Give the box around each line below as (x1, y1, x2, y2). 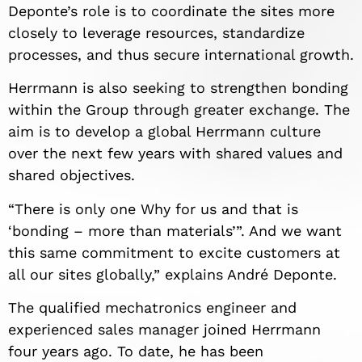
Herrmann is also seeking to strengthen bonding (8, 79, 348, 97)
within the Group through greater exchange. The (8, 101, 350, 119)
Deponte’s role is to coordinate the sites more (8, 2, 335, 19)
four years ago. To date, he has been (8, 343, 263, 360)
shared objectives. (8, 166, 135, 184)
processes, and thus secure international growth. (8, 45, 354, 63)
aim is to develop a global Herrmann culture (8, 123, 321, 141)
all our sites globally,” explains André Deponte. (8, 265, 337, 283)
